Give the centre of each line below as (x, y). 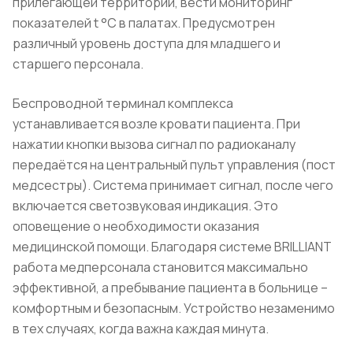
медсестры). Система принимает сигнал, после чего (173, 185)
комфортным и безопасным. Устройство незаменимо (174, 308)
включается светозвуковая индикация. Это (145, 205)
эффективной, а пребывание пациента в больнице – (170, 287)
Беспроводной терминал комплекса (123, 103)
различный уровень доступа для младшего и (147, 43)
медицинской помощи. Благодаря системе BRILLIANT (172, 246)
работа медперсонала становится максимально (160, 267)
